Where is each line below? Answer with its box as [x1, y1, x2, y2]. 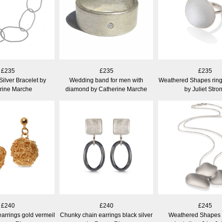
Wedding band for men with [69, 77, 143, 84]
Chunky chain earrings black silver [60, 212, 153, 219]
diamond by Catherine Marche [65, 86, 147, 93]
